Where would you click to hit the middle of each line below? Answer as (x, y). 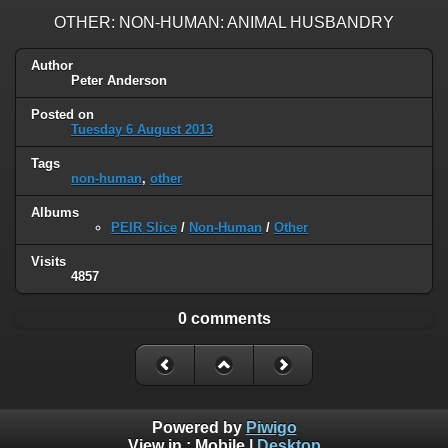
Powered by (198, 428)
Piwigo (271, 428)
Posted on (62, 114)
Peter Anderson (119, 80)
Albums (55, 212)
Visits (48, 261)
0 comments (224, 318)
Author (52, 65)
